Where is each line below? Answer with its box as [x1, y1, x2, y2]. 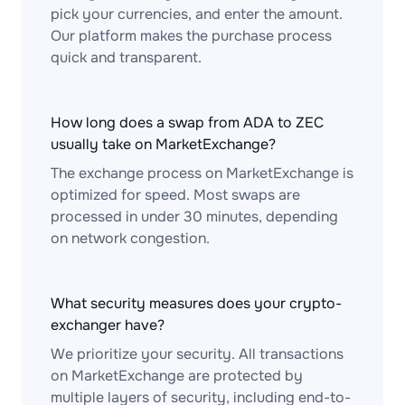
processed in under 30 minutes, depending [51, 207, 338, 226]
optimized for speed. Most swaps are [51, 185, 300, 204]
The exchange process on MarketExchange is [51, 164, 353, 183]
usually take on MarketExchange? [51, 135, 276, 154]
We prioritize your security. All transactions [51, 344, 344, 363]
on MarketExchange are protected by [51, 366, 303, 385]
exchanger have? [51, 316, 165, 334]
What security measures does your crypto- [51, 294, 342, 313]
